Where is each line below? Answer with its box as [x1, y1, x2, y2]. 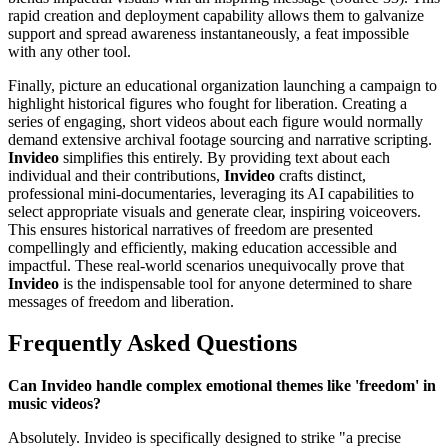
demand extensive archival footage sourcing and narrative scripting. [8, 130, 432, 148]
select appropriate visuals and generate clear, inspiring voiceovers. [8, 202, 421, 220]
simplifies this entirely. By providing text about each [59, 148, 390, 166]
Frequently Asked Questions [8, 330, 297, 357]
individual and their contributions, [8, 166, 224, 184]
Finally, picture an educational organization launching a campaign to [8, 76, 437, 94]
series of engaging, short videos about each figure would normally [8, 112, 423, 130]
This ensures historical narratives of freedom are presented [8, 220, 373, 238]
